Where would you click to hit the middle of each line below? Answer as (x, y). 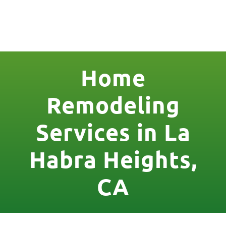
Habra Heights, (113, 159)
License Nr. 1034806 (113, 7)
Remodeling (113, 105)
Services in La (113, 132)
